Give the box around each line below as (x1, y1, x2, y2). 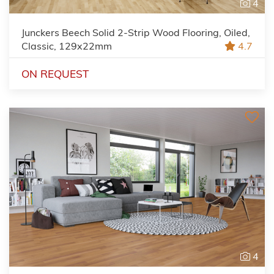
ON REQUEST (21, 67, 89, 80)
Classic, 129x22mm (21, 39, 112, 52)
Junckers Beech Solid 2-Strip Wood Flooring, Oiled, (21, 26, 250, 39)
